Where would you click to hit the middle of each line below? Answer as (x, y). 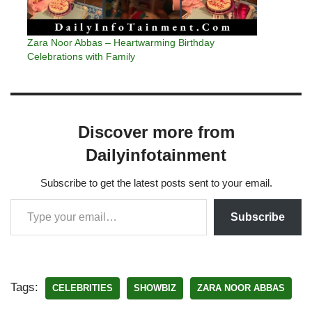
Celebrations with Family (81, 56)
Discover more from (156, 132)
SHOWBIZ (155, 288)
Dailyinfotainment (156, 155)
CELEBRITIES (83, 288)
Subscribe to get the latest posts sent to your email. (156, 182)
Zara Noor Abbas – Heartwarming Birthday (121, 42)
